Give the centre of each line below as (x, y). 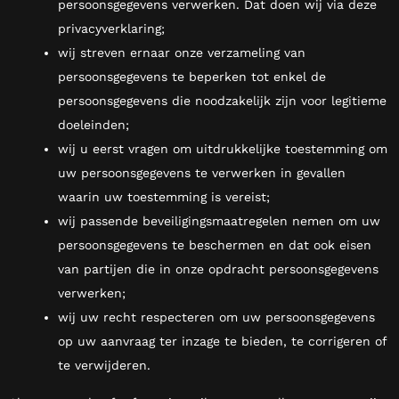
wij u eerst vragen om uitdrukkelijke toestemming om (223, 148)
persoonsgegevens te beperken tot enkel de (192, 76)
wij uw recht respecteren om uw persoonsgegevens (216, 317)
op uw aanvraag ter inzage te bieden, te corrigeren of (222, 341)
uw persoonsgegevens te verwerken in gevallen (202, 172)
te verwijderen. (104, 365)
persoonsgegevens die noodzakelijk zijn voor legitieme (222, 100)
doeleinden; (94, 124)
